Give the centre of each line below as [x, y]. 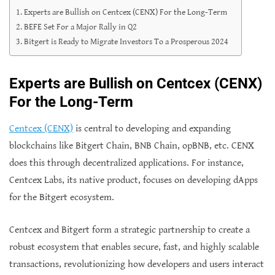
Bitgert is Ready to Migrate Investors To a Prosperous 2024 [126, 41]
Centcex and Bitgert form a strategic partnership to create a [130, 230]
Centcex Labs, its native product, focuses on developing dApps [134, 180]
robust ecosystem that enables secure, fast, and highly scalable [134, 247]
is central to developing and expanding [152, 129]
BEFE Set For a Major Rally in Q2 [80, 27]
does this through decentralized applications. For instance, [126, 163]
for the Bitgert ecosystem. [62, 197]
